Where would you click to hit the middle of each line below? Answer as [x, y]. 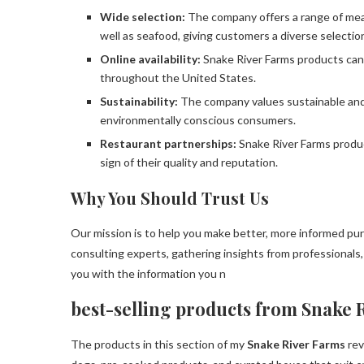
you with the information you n [148, 273]
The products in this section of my [159, 344]
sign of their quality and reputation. [189, 162]
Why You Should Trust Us [170, 197]
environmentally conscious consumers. [198, 119]
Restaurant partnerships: [169, 143]
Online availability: [150, 58]
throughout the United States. [178, 77]
